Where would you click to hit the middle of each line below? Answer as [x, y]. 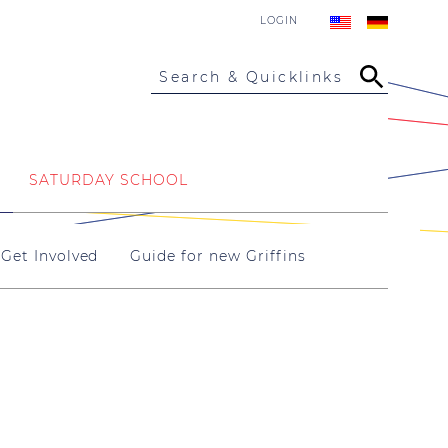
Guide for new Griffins [218, 256]
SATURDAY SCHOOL [108, 179]
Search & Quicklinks [251, 77]
